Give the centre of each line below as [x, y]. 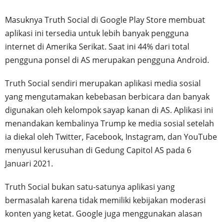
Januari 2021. [29, 163]
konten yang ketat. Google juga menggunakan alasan [104, 213]
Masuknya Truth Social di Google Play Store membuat [105, 20]
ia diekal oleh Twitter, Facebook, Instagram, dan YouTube [111, 137]
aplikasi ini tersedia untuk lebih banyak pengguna [97, 33]
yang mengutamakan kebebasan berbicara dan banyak [107, 96]
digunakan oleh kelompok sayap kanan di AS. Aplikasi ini [109, 110]
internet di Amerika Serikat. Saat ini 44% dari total [97, 46]
